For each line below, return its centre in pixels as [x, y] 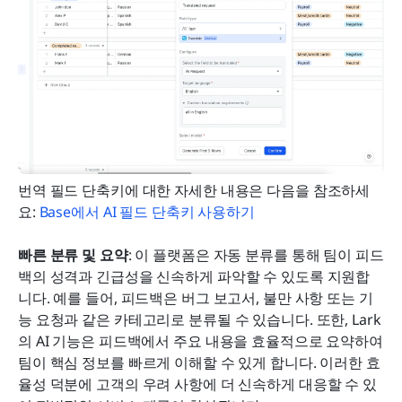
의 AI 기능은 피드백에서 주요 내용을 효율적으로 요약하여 [201, 341]
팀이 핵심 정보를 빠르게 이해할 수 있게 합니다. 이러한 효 [199, 363]
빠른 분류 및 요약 [73, 255]
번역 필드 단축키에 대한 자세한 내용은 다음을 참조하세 [194, 191]
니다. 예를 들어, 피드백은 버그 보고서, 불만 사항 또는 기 [196, 298]
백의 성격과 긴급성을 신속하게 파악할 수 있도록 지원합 [194, 277]
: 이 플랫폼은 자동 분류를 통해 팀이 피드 [256, 255]
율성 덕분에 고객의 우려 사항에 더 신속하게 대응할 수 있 [197, 385]
